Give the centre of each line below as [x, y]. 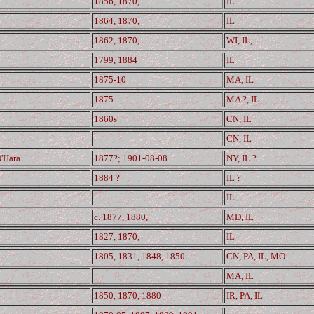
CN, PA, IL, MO [256, 256]
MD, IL [240, 217]
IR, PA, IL [245, 295]
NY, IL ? [241, 158]
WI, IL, [239, 40]
